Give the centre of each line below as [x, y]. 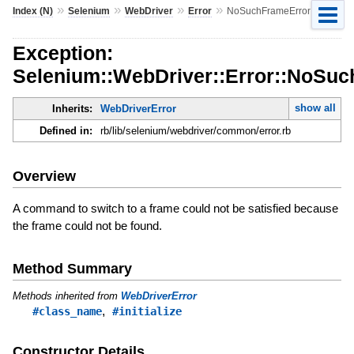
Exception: [62, 53]
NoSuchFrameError [268, 11]
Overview [44, 176]
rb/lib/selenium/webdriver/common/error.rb [195, 131]
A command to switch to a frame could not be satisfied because [175, 208]
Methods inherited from [66, 296]
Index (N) [32, 11]
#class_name [67, 311]
